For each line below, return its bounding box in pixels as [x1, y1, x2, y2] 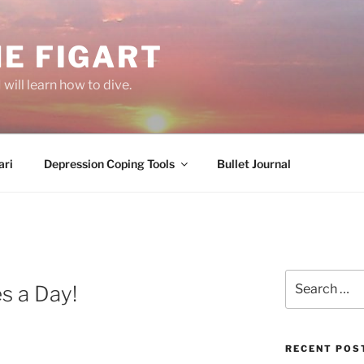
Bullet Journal [216, 156, 291, 171]
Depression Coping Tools [43, 156, 175, 171]
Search [284, 271, 323, 284]
